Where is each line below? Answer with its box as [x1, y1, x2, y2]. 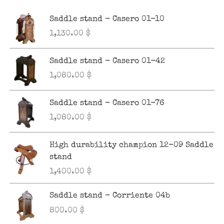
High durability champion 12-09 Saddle [49, 141, 213, 149]
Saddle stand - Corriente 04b [49, 192, 170, 200]
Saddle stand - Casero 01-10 [49, 15, 164, 23]
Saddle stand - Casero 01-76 [49, 99, 164, 107]
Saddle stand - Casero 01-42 [49, 57, 165, 65]
